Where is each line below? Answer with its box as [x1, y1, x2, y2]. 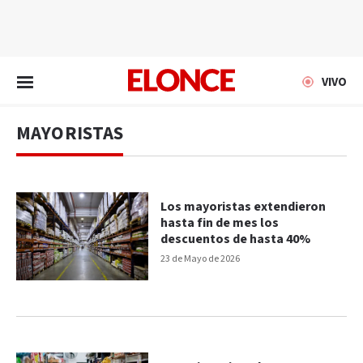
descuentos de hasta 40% [160, 231, 311, 249]
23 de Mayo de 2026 [160, 253, 241, 266]
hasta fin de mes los [160, 215, 280, 233]
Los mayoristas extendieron [160, 199, 327, 216]
